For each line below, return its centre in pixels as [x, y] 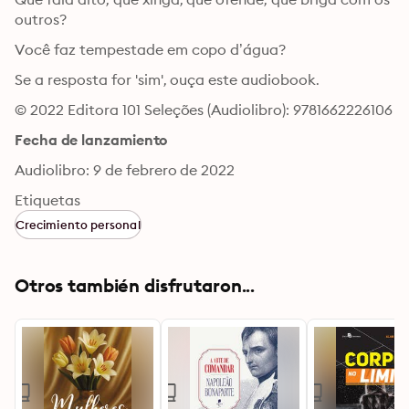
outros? [41, 19]
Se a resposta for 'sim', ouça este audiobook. [168, 79]
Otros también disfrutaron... [135, 285]
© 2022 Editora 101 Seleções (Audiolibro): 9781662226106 [204, 110]
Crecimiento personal [78, 225]
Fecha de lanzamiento [91, 140]
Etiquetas [47, 200]
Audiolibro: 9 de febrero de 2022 [125, 170]
